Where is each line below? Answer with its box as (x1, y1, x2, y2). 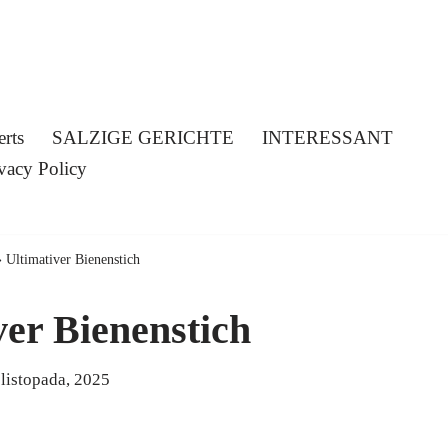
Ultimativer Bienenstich (6, 252, 140, 267)
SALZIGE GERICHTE (52, 127, 235, 148)
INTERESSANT (262, 127, 394, 148)
